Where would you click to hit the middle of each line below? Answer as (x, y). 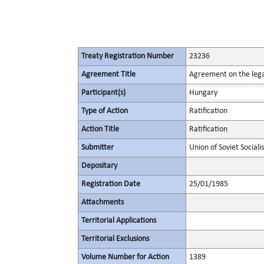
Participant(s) (103, 93)
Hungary (203, 93)
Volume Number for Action (125, 257)
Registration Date (111, 184)
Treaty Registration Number (128, 56)
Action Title (100, 129)
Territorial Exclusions (115, 239)
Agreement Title (108, 75)
